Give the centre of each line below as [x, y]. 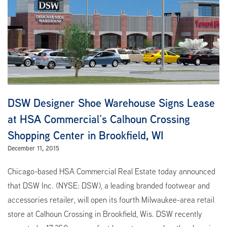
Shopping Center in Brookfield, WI [86, 135]
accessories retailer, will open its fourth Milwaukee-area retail [111, 200]
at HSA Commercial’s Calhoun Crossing [99, 119]
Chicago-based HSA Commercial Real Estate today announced [111, 172]
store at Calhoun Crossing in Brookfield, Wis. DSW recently [105, 214]
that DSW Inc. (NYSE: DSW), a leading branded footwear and [109, 186]
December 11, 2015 [33, 148]
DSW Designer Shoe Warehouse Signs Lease [111, 103]
